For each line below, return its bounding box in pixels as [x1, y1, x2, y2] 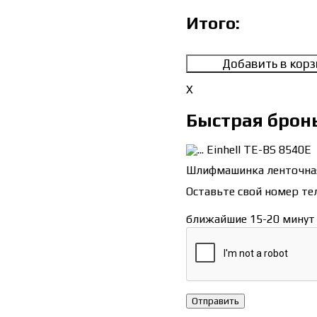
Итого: [185, 13, 240, 33]
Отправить [191, 295, 239, 306]
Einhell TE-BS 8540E [206, 143, 311, 157]
